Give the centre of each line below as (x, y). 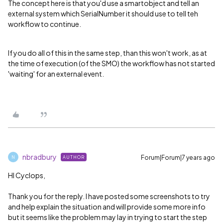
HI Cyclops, (27, 175)
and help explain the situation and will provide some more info (107, 207)
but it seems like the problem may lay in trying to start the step (108, 217)
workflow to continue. (45, 24)
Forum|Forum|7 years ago (178, 158)
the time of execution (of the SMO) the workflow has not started (111, 63)
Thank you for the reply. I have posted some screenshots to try (109, 196)
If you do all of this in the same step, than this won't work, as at (108, 53)
